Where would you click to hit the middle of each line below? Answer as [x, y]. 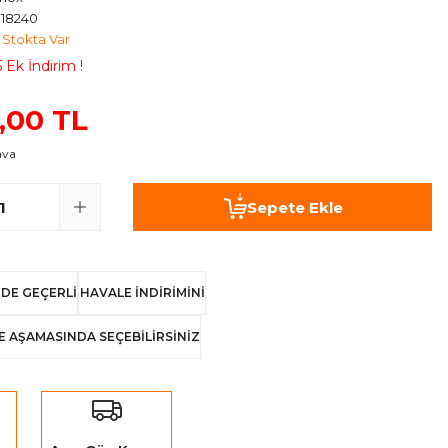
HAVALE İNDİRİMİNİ [142, 292]
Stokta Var [36, 39]
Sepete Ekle [294, 207]
